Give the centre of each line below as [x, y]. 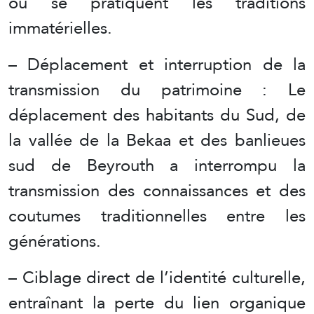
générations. [55, 240]
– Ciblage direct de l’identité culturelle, [157, 277]
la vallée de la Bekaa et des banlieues [157, 139]
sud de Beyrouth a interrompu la [157, 165]
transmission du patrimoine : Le [157, 89]
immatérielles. [60, 27]
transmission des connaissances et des [157, 190]
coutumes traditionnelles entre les [157, 215]
